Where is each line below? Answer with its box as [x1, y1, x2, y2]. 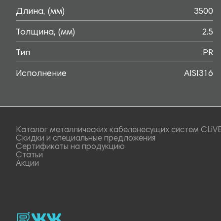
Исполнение [16, 70, 67, 78]
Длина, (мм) [16, 7, 65, 16]
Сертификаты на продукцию [16, 143, 125, 151]
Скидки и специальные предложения [16, 135, 155, 143]
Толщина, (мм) [16, 28, 75, 37]
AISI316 [184, 70, 213, 78]
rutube [15, 212, 38, 220]
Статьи [16, 151, 43, 160]
